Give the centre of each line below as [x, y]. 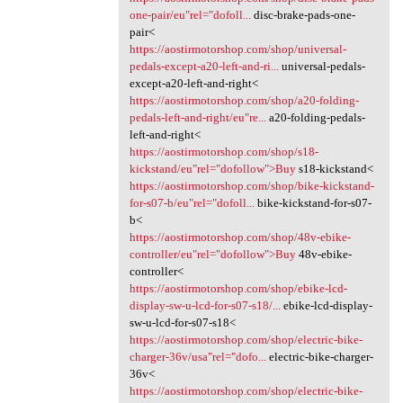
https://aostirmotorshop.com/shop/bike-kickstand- [251, 186]
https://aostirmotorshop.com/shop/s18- [224, 152]
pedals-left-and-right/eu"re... [197, 118]
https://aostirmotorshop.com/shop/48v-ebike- [240, 237]
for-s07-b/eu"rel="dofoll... [192, 203]
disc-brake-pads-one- [303, 15]
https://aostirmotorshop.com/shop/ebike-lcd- [238, 289]
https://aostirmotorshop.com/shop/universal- [237, 49]
